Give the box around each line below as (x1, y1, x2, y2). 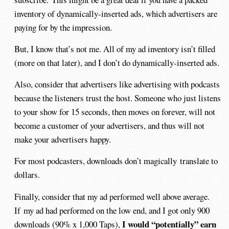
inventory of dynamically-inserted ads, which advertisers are (14, 7, 218, 19)
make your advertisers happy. (14, 133, 111, 146)
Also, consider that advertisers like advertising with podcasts (14, 78, 220, 90)
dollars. (14, 169, 40, 181)
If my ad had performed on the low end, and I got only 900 (14, 204, 210, 216)
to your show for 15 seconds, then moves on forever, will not (14, 106, 216, 118)
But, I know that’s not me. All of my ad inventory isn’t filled (14, 43, 216, 55)
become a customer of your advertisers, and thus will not (14, 120, 205, 132)
